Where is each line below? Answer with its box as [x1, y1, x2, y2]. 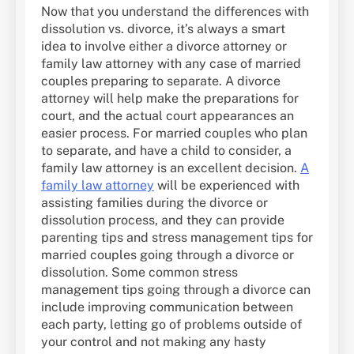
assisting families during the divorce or [41, 195, 268, 211]
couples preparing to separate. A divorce [41, 73, 281, 89]
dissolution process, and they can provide [41, 213, 284, 228]
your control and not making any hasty [41, 334, 266, 350]
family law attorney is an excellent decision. [41, 160, 300, 176]
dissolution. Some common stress [41, 265, 238, 281]
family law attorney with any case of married [41, 56, 301, 72]
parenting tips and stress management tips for [41, 230, 313, 246]
